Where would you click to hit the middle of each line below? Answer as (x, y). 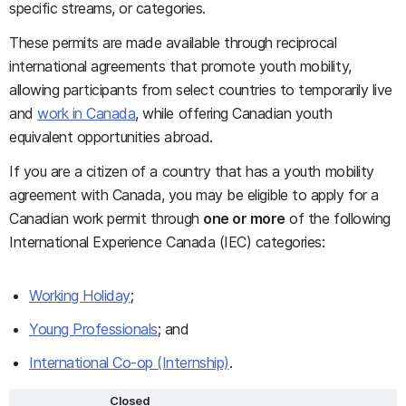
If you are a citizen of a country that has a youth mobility (192, 171)
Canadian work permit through (106, 218)
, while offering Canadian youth (234, 113)
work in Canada (87, 113)
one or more (244, 218)
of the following (338, 218)
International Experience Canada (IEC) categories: (167, 242)
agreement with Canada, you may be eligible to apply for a (194, 195)
